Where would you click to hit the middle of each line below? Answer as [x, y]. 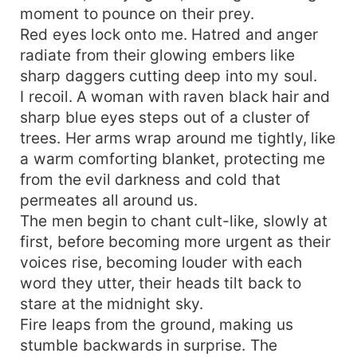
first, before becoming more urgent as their [175, 241]
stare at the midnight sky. [112, 303]
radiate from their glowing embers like [158, 55]
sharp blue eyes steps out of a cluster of [165, 117]
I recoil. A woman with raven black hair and [175, 96]
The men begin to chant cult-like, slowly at [174, 220]
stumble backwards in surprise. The [149, 345]
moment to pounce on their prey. [137, 13]
